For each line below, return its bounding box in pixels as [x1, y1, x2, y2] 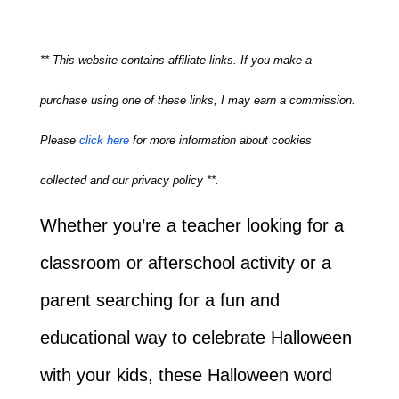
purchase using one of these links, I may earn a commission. [39, 94, 355, 107]
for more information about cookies [128, 134, 312, 147]
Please [39, 134, 79, 147]
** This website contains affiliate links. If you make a [39, 53, 312, 67]
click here [78, 134, 129, 147]
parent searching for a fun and [39, 290, 280, 310]
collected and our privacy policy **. [39, 174, 219, 187]
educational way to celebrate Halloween [39, 328, 352, 347]
